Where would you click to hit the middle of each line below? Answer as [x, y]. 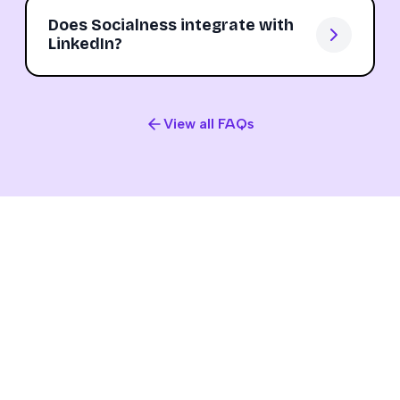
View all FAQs [209, 124]
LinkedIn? [85, 44]
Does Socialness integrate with [171, 25]
